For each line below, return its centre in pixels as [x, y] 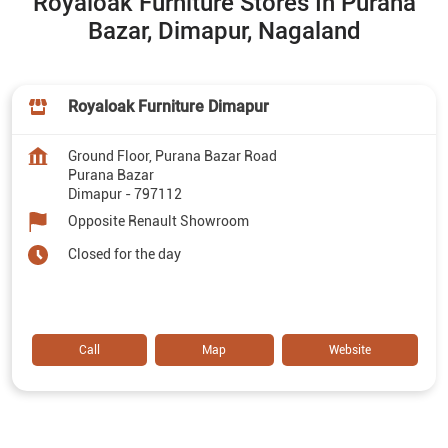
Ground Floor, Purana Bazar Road [172, 155]
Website [349, 349]
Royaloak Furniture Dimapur [168, 106]
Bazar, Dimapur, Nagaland [224, 30]
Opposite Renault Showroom [158, 220]
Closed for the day [124, 253]
